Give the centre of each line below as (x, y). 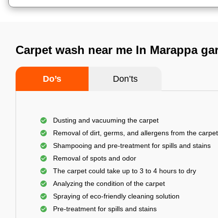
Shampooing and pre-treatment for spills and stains (132, 145)
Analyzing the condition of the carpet (109, 183)
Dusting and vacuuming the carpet (106, 120)
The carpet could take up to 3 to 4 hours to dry (125, 171)
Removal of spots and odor (95, 158)
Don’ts (125, 79)
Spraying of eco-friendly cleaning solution (116, 196)
